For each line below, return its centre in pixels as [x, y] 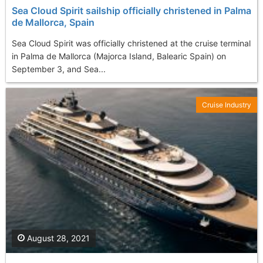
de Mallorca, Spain [53, 22]
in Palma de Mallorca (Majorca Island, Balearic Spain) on [119, 56]
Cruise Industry [227, 104]
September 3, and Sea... [59, 69]
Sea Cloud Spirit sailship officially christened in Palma [131, 10]
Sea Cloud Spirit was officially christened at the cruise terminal [131, 43]
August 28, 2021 [57, 238]
